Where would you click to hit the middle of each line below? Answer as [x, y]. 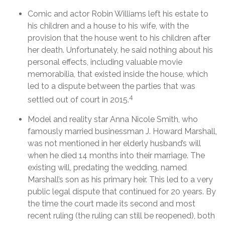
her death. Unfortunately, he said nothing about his [120, 50]
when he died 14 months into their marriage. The [116, 156]
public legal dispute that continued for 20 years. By [122, 192]
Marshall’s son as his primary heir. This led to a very [120, 180]
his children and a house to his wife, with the [108, 26]
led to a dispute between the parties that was [111, 86]
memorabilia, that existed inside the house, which [118, 74]
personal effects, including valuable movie [105, 62]
